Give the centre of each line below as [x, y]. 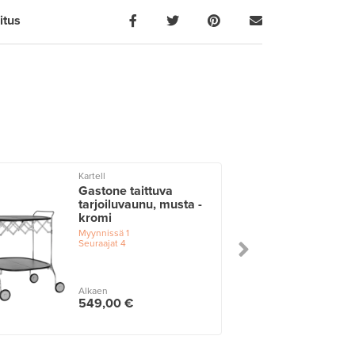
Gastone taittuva [126, 191]
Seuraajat [99, 243]
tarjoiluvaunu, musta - [141, 204]
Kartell [92, 176]
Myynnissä [101, 233]
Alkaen [94, 290]
